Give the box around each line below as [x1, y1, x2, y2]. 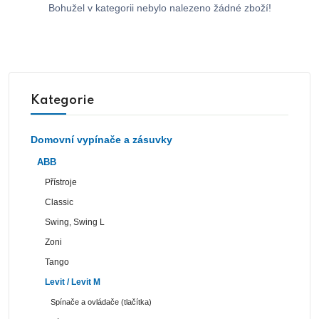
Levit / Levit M [45, 276, 101, 287]
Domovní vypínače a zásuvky [31, 133, 172, 145]
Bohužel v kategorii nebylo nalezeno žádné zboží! [48, 1, 271, 14]
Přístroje [45, 177, 78, 187]
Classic [45, 197, 74, 207]
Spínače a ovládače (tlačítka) [51, 297, 152, 306]
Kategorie [31, 93, 94, 107]
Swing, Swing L [45, 216, 105, 227]
